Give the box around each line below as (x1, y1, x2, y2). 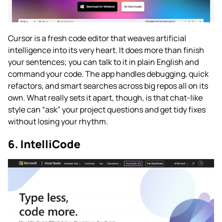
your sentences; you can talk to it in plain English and (8, 56, 199, 68)
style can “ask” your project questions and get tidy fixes (8, 104, 206, 115)
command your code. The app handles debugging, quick (8, 68, 209, 80)
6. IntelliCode (8, 137, 80, 152)
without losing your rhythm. (8, 116, 108, 127)
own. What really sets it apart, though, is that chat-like (8, 92, 203, 104)
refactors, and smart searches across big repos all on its (8, 80, 208, 92)
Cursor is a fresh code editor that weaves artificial (8, 33, 186, 44)
